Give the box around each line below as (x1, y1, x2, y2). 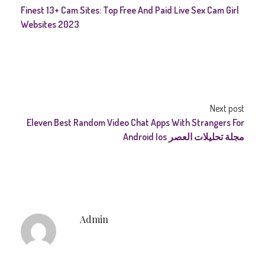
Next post (210, 102, 244, 114)
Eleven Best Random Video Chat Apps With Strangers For (27, 117, 244, 128)
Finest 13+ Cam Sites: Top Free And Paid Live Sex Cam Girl (21, 4, 239, 16)
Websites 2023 (21, 18, 79, 30)
